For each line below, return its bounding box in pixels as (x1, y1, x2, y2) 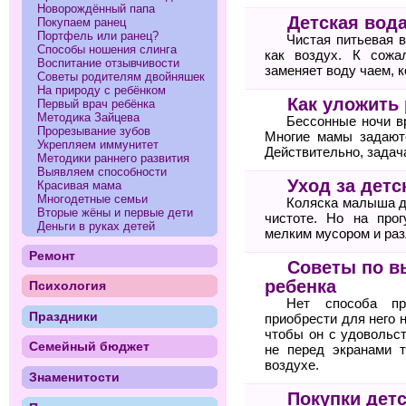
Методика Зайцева (37, 110, 140, 124)
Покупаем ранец (37, 14, 127, 29)
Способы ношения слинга (37, 42, 178, 56)
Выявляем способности (37, 164, 168, 179)
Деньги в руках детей (37, 218, 156, 233)
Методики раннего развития (37, 150, 190, 165)
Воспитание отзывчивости (37, 55, 180, 70)
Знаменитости (28, 370, 120, 384)
